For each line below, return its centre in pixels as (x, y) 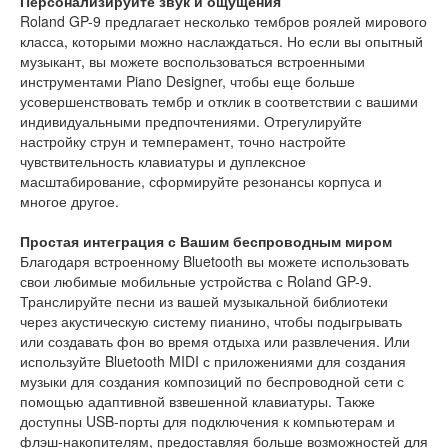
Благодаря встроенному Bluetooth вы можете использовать (214, 261)
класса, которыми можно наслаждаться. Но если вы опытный (221, 41)
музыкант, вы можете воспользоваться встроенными (192, 61)
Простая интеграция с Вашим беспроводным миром (206, 241)
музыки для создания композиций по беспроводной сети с (212, 381)
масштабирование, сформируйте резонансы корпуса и (201, 181)
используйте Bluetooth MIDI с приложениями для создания (213, 361)
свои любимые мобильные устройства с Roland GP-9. (196, 281)
